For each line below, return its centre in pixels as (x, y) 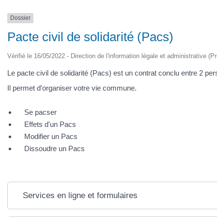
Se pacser (40, 112)
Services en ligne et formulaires (80, 195)
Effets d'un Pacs (50, 124)
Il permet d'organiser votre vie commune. (72, 88)
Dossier (20, 18)
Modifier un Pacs (51, 136)
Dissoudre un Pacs (54, 148)
